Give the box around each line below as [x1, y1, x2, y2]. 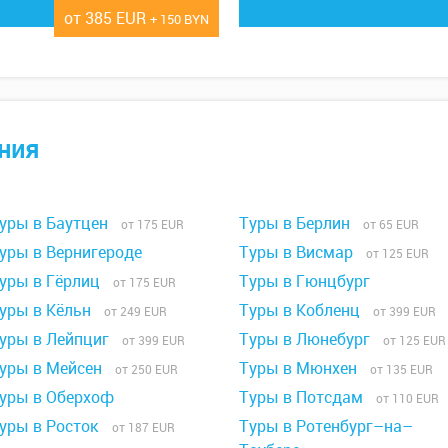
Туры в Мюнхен [239, 356, 357, 379]
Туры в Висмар [239, 240, 353, 263]
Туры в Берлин [239, 211, 350, 234]
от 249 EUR [95, 302, 167, 319]
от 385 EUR [64, 6, 150, 29]
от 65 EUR [354, 215, 419, 232]
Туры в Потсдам [239, 385, 363, 408]
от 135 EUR [361, 360, 433, 377]
